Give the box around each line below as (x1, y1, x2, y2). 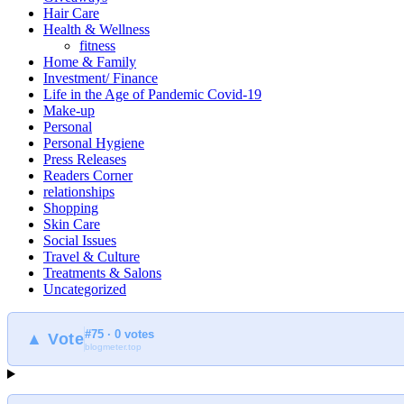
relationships (43, 184, 115, 200)
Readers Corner (43, 168, 133, 184)
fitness (79, 38, 115, 54)
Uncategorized (43, 281, 126, 298)
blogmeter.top (85, 341, 142, 352)
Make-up (43, 103, 95, 119)
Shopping (43, 200, 98, 216)
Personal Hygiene (43, 135, 144, 151)
